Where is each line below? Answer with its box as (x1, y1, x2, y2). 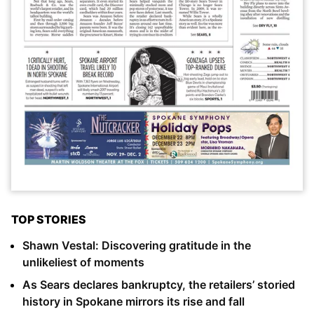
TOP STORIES (11, 212, 86, 226)
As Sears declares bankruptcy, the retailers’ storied (22, 277, 295, 292)
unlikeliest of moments (22, 254, 144, 269)
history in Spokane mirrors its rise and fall (22, 294, 245, 308)
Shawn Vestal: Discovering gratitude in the (22, 238, 251, 252)
